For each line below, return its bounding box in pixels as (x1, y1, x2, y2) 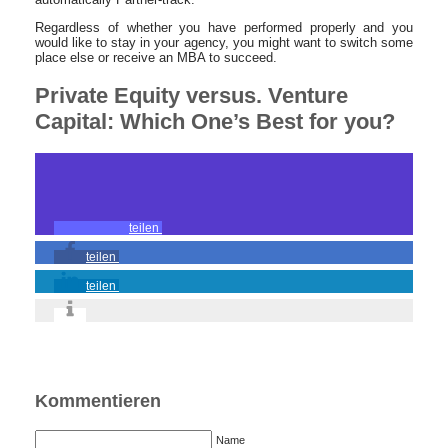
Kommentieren (35, 391, 161, 411)
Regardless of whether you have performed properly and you (35, 19, 413, 35)
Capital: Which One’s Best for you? (35, 108, 395, 134)
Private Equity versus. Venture (35, 82, 348, 108)
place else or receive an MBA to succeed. (35, 49, 277, 65)
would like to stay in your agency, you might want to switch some (35, 34, 413, 50)
